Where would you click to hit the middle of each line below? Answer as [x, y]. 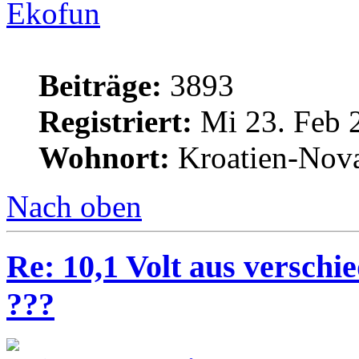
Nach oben [74, 207]
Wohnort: [104, 158]
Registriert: [115, 122]
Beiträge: [100, 86]
